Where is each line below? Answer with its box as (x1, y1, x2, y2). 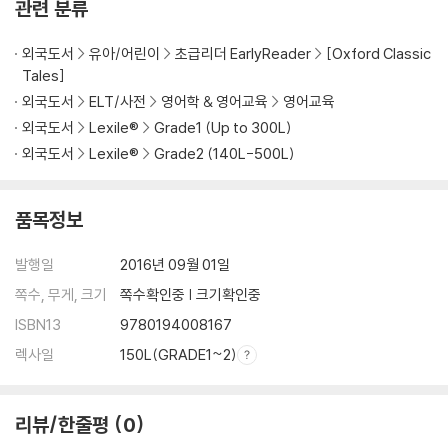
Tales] (22, 66, 65, 86)
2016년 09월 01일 (120, 255, 230, 275)
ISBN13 (15, 315, 61, 335)
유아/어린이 (89, 44, 160, 64)
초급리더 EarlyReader (175, 44, 311, 64)
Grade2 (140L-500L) (154, 144, 295, 164)
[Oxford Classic (326, 44, 431, 64)
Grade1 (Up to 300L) (154, 118, 292, 138)
